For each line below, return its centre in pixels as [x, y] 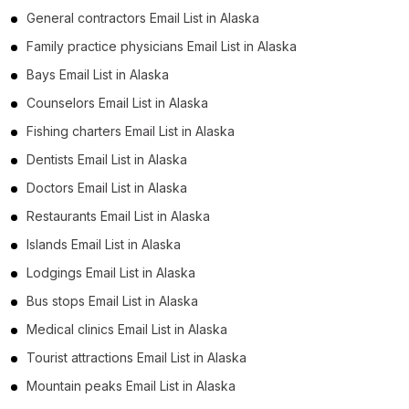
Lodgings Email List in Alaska [111, 272]
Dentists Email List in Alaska [107, 159]
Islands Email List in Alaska [104, 244]
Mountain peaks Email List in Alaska [131, 385]
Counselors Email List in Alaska [117, 102]
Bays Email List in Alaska [98, 74]
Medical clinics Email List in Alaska [127, 329]
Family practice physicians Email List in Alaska [162, 46]
